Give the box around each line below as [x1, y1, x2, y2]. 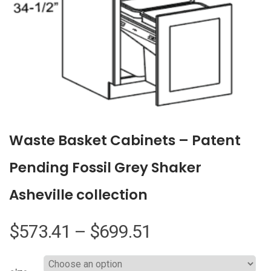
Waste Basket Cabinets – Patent [9, 130, 241, 150]
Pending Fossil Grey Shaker [9, 157, 201, 177]
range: [151, 248, 197, 270]
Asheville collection [9, 184, 148, 204]
